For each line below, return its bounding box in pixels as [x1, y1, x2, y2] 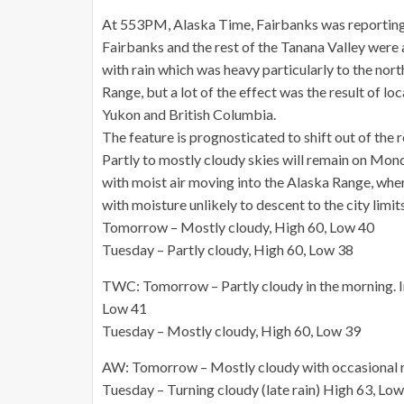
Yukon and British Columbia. [102, 106, 276, 123]
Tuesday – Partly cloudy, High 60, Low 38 [102, 241, 353, 258]
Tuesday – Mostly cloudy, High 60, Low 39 [102, 322, 361, 339]
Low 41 [102, 299, 147, 317]
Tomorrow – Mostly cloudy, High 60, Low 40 [102, 218, 374, 235]
